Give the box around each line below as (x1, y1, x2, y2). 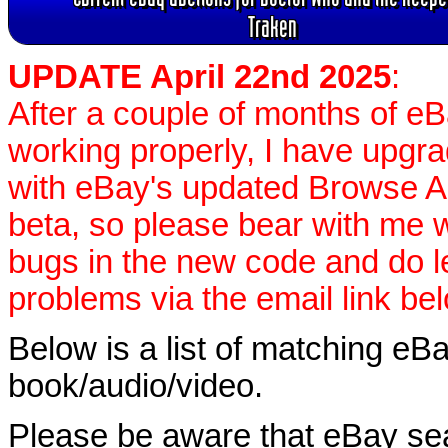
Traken (247, 11, 297, 43)
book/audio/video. (8, 367, 263, 404)
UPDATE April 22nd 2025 (8, 58, 391, 95)
